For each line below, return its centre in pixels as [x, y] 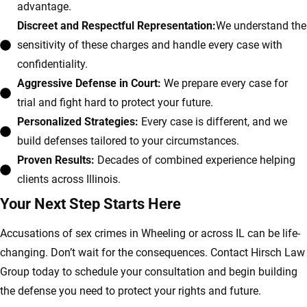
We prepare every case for [224, 84]
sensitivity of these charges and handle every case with [150, 45]
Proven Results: [56, 160]
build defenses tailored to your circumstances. [128, 141]
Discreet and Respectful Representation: [116, 26]
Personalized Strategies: [78, 122]
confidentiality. [52, 64]
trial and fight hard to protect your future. [115, 103]
